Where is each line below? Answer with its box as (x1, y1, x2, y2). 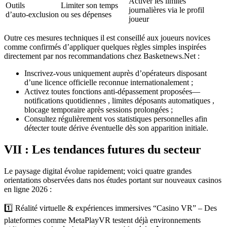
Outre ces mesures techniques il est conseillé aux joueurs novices (4, 33, 210, 42)
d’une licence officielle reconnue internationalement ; (24, 78, 193, 87)
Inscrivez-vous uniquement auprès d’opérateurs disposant (24, 68, 207, 78)
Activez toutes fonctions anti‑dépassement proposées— (24, 87, 200, 96)
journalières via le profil (129, 5, 204, 14)
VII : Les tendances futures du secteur (4, 142, 201, 156)
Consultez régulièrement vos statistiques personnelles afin (24, 114, 207, 123)
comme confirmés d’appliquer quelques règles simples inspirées (4, 42, 206, 51)
